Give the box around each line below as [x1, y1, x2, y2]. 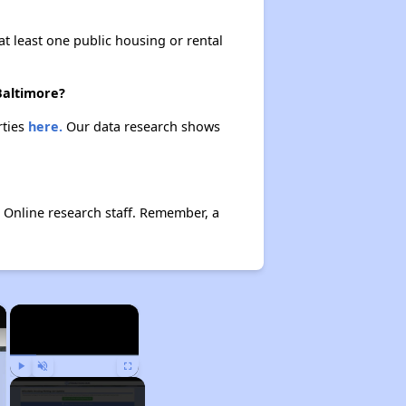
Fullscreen [128, 381, 163, 390]
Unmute [42, 381, 70, 390]
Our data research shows [62, 118, 220, 135]
